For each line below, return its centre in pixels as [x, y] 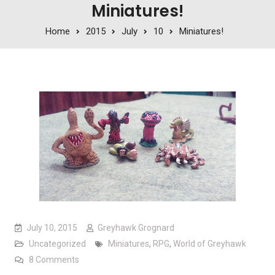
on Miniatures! [106, 259]
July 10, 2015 [52, 227]
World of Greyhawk [209, 243]
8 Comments [54, 259]
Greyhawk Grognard [136, 227]
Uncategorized [57, 243]
